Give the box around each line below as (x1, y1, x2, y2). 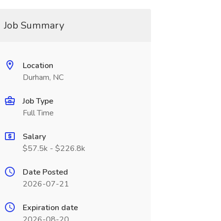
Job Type (22, 96, 53, 107)
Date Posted (22, 167, 68, 178)
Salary (22, 131, 46, 142)
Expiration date (22, 202, 78, 213)
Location (22, 60, 53, 71)
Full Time (22, 108, 54, 118)
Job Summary (3, 19, 64, 32)
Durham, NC (22, 72, 64, 83)
